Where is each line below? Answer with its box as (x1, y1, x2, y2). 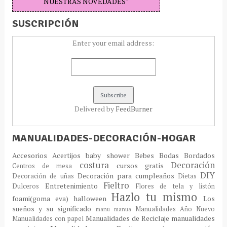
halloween (73, 193, 111, 203)
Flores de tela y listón (135, 181, 215, 191)
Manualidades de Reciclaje (86, 213, 172, 223)
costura (79, 159, 117, 171)
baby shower (86, 150, 135, 160)
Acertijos (52, 150, 86, 160)
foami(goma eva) (12, 193, 73, 203)
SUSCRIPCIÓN (12, 17, 79, 30)
